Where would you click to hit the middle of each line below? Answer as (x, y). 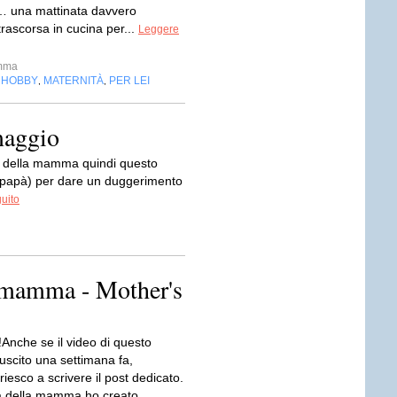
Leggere (159, 29)
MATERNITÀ (74, 81)
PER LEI (129, 81)
